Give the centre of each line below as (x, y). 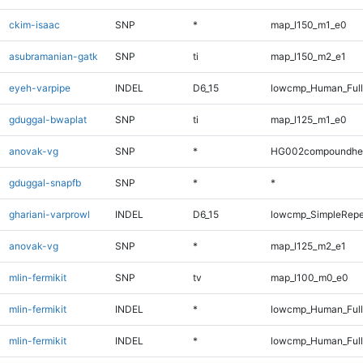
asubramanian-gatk (53, 56)
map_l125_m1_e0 (308, 119)
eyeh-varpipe (39, 88)
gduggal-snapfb (45, 182)
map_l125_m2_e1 (308, 246)
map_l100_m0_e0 (309, 277)
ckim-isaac (34, 24)
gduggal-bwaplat (47, 119)
